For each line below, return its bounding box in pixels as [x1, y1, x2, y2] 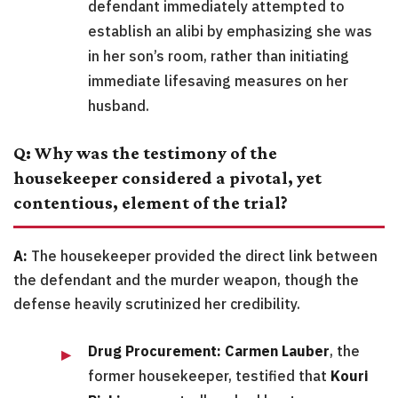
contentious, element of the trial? [13, 193, 288, 213]
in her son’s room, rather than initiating [88, 47, 349, 66]
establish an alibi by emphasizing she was [88, 22, 372, 41]
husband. [88, 97, 149, 115]
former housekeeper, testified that [88, 367, 330, 386]
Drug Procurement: [88, 342, 221, 361]
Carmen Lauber [225, 342, 330, 361]
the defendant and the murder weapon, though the [13, 271, 359, 290]
